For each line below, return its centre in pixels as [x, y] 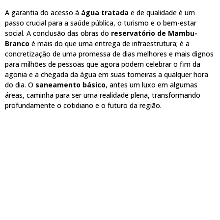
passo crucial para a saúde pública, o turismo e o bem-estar [101, 23]
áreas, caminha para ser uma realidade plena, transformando [103, 95]
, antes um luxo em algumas [151, 84]
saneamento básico [70, 84]
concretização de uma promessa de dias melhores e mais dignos [109, 54]
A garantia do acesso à [43, 12]
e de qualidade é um [162, 12]
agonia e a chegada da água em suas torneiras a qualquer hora [107, 74]
